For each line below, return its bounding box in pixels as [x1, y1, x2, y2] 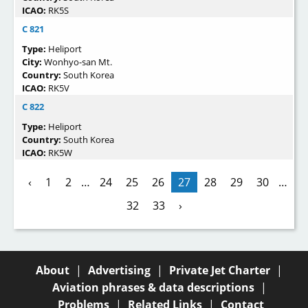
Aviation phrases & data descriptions [52, 279, 254, 295]
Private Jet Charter [169, 262, 270, 278]
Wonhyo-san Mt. [44, 56, 112, 69]
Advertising [88, 262, 151, 278]
